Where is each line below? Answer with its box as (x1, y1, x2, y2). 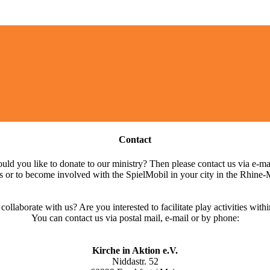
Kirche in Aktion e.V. (92, 245, 178, 256)
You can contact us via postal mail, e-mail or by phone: (31, 212, 239, 223)
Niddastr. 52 (111, 256, 159, 266)
